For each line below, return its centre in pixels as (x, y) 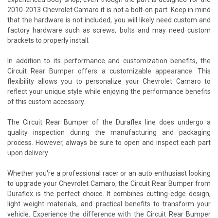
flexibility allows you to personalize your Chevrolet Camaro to (109, 81)
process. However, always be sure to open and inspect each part (109, 142)
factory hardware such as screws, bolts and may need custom (109, 30)
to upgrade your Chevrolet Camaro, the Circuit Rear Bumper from (109, 183)
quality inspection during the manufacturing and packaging (109, 132)
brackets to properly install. (48, 40)
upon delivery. (28, 153)
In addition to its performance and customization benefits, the (109, 61)
